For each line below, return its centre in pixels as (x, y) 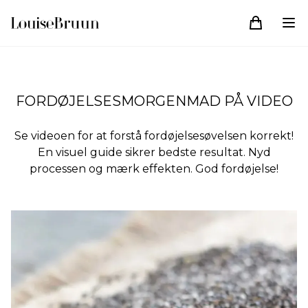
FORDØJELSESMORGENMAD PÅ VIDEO (154, 101)
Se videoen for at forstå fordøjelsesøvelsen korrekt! (154, 135)
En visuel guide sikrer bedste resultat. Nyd (154, 152)
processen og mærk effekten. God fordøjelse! (154, 168)
